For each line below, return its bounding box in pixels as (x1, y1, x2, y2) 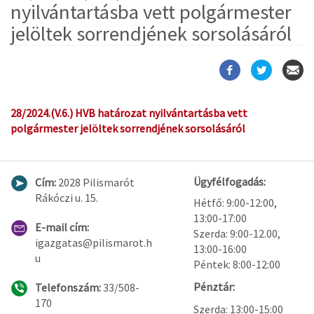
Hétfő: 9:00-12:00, (193, 196, 278, 210)
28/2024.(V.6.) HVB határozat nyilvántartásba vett (11, 106, 247, 121)
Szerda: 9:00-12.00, (193, 226, 281, 241)
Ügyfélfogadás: (193, 175, 266, 189)
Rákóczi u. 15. (35, 191, 98, 205)
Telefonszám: (35, 280, 103, 295)
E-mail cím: (35, 220, 89, 235)
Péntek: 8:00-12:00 (193, 257, 281, 272)
